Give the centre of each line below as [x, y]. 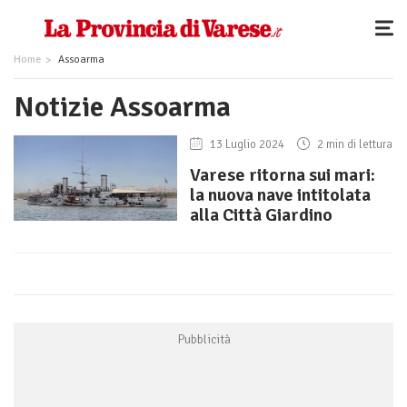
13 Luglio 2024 [246, 144]
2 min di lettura [353, 144]
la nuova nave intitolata [280, 195]
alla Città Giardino [261, 215]
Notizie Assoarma [122, 107]
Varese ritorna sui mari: [283, 175]
